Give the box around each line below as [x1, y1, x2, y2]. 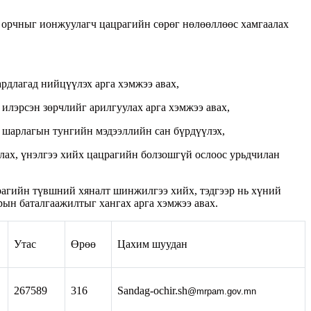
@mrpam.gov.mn [187, 285, 256, 296]
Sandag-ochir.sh [117, 284, 187, 296]
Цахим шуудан [117, 237, 187, 250]
